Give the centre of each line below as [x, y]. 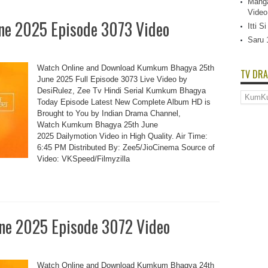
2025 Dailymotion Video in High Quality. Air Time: [122, 136]
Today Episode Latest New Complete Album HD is [124, 102]
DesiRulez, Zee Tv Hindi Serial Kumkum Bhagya [121, 91]
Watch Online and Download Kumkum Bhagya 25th [125, 68]
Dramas [253, 103]
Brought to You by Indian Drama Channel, [109, 113]
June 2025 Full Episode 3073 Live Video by [112, 79]
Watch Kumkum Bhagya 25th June [97, 125]
